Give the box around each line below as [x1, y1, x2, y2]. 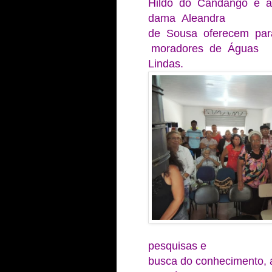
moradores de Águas [148, 42, 262, 55]
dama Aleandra [148, 12, 228, 24]
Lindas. [148, 57, 183, 70]
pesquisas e [148, 239, 209, 252]
